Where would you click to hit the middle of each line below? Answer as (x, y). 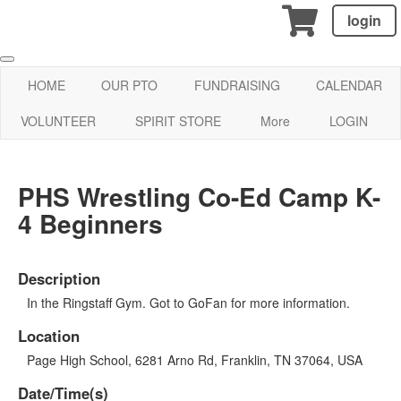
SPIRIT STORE (178, 121)
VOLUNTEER (58, 121)
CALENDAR (349, 85)
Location (49, 335)
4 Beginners (90, 223)
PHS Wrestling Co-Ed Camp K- (199, 196)
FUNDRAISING (237, 85)
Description (59, 278)
